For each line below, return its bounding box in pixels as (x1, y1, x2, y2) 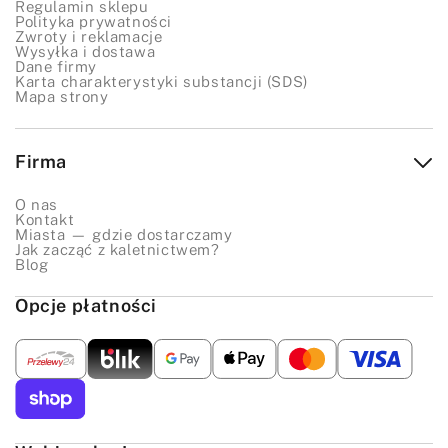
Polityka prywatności (15, 13, 172, 31)
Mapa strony (15, 88, 109, 106)
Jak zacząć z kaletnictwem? (15, 241, 220, 259)
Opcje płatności (15, 295, 157, 317)
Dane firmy (15, 58, 97, 76)
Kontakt (15, 211, 75, 229)
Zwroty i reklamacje (15, 28, 163, 46)
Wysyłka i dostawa (15, 43, 156, 61)
